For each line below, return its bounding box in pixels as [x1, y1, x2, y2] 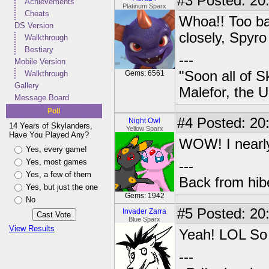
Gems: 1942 [125, 192, 165, 200]
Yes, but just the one [26, 183, 98, 192]
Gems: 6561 [125, 69, 165, 77]
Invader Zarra [122, 207, 167, 216]
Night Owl [128, 116, 161, 125]
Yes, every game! [26, 145, 87, 154]
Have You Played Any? [9, 130, 89, 139]
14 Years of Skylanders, [9, 121, 92, 130]
